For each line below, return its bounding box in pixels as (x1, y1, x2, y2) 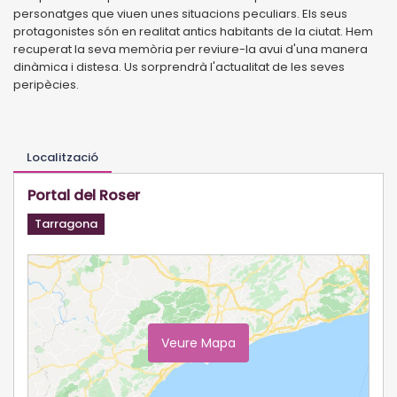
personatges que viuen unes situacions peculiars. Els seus (13, 4, 347, 22)
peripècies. (13, 75, 79, 93)
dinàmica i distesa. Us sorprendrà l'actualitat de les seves (13, 58, 345, 75)
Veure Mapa (161, 333, 236, 352)
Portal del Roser (27, 184, 140, 206)
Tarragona (35, 214, 97, 232)
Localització (27, 148, 98, 166)
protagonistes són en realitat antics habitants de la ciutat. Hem (13, 22, 373, 40)
